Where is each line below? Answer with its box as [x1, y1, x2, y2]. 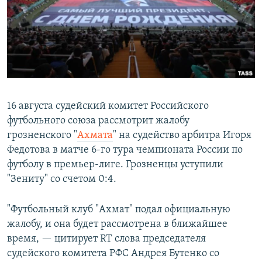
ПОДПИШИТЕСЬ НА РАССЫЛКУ [11, 26, 150, 37]
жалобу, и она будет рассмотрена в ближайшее [7, 219, 227, 230]
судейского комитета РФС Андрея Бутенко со [7, 248, 219, 260]
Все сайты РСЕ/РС [20, 137, 102, 149]
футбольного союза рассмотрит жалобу [7, 115, 189, 127]
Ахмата [77, 130, 113, 142]
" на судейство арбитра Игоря [113, 130, 251, 142]
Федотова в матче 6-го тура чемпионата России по [7, 144, 243, 156]
